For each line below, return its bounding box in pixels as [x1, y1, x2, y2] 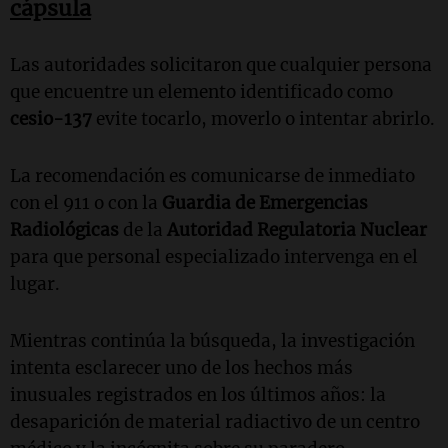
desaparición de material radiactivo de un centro [10, 410, 420, 433]
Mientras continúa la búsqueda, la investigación [10, 329, 415, 352]
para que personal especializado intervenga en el [10, 245, 418, 268]
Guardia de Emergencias [162, 191, 368, 214]
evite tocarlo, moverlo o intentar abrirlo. [92, 107, 435, 130]
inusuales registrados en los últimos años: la [10, 383, 386, 406]
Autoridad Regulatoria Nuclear [167, 218, 427, 241]
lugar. [10, 272, 60, 295]
